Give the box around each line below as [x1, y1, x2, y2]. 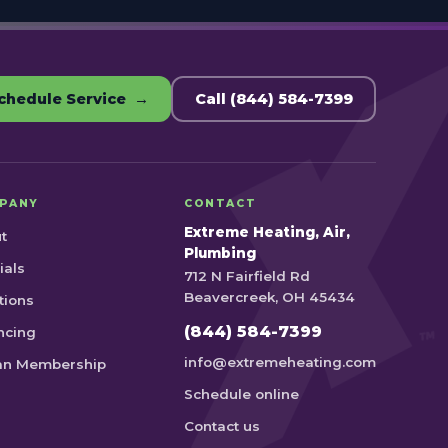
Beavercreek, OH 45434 [183, 289, 355, 305]
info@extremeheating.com [183, 354, 376, 370]
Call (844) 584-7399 [194, 90, 353, 108]
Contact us [183, 418, 260, 434]
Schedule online [183, 386, 299, 402]
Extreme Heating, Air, [183, 224, 350, 240]
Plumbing [183, 245, 256, 261]
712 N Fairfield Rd [183, 268, 310, 284]
